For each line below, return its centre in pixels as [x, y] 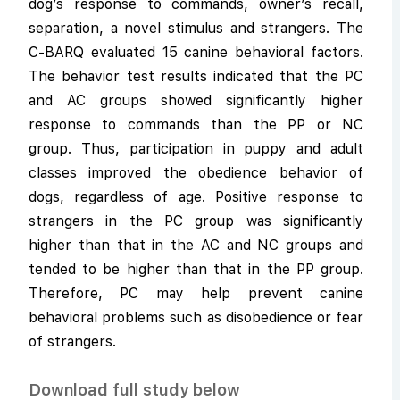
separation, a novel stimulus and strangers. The [196, 28]
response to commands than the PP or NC [196, 125]
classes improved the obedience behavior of [196, 173]
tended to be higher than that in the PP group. [196, 269]
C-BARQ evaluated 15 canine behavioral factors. [196, 52]
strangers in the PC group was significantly [196, 221]
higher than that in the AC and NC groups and [196, 245]
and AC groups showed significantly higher [196, 100]
